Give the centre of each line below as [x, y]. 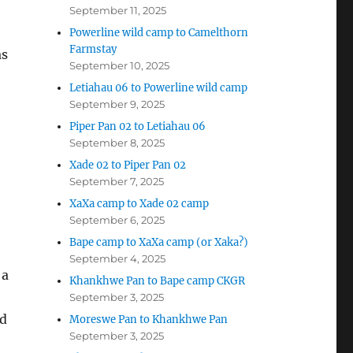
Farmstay [93, 50]
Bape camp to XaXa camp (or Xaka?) [159, 243]
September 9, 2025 [117, 104]
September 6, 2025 [117, 220]
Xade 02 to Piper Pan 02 [128, 165]
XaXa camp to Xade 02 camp [139, 204]
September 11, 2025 [118, 11]
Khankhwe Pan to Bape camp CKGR [158, 281]
